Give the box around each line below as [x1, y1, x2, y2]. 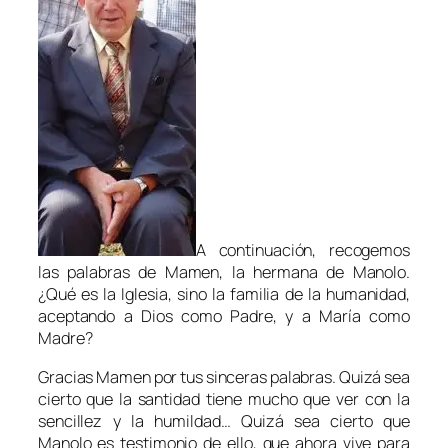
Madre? [38, 327, 93, 350]
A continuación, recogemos [196, 239, 410, 262]
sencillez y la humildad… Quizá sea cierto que [38, 409, 410, 432]
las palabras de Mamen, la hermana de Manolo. [38, 261, 410, 284]
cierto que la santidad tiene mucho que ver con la [38, 387, 410, 410]
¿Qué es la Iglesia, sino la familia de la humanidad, [38, 283, 410, 306]
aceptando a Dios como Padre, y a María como [38, 305, 410, 328]
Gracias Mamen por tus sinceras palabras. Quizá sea [38, 365, 410, 388]
